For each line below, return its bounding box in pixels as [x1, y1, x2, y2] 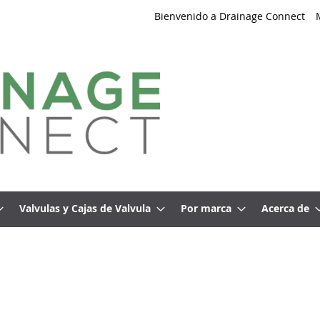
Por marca [181, 201, 231, 215]
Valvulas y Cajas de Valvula [19, 201, 151, 215]
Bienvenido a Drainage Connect [154, 9, 305, 23]
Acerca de [261, 201, 309, 215]
